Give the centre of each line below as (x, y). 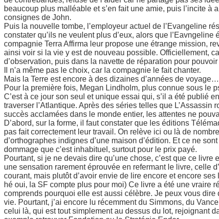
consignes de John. (38, 17)
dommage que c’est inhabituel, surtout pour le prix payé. (100, 149)
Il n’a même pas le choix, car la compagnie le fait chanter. (102, 70)
